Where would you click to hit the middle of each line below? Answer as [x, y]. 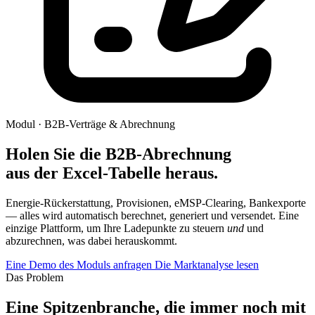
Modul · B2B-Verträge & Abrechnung [90, 124]
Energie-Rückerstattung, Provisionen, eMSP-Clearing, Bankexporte [156, 202]
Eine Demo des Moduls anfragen [80, 264]
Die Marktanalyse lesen [207, 264]
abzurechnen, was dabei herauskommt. [91, 240]
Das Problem [34, 277]
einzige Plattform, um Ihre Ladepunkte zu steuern [116, 228]
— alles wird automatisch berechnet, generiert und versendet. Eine [152, 215]
